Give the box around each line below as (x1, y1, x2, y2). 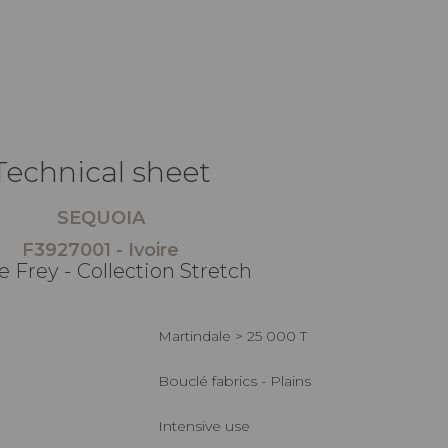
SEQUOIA (56, 206, 145, 229)
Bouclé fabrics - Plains (169, 371, 311, 390)
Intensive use (163, 416, 250, 435)
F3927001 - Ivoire (22, 238, 179, 261)
